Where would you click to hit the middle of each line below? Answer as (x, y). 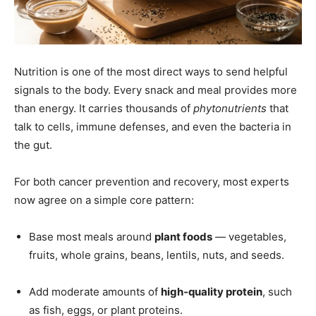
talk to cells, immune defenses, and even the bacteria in (153, 126)
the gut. (33, 145)
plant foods (183, 236)
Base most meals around (92, 236)
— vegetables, (249, 236)
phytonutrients (230, 108)
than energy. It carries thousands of (104, 108)
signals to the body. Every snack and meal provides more (156, 90)
